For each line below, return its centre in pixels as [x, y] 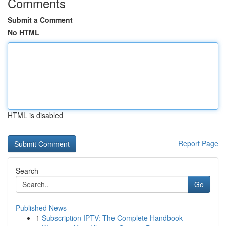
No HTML [23, 32]
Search [27, 171]
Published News [41, 208]
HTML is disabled [35, 115]
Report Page [198, 143]
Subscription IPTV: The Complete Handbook [112, 218]
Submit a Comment [40, 20]
